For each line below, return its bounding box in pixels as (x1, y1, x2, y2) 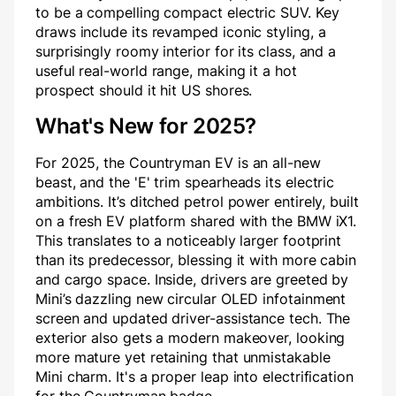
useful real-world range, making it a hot (35, 62, 297, 80)
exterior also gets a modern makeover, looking (35, 329, 346, 347)
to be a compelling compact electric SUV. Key (35, 4, 339, 22)
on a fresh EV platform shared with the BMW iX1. (35, 212, 357, 231)
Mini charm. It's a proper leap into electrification (35, 368, 354, 386)
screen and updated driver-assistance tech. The (35, 309, 351, 328)
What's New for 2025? (35, 113, 256, 140)
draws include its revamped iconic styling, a (35, 23, 326, 42)
